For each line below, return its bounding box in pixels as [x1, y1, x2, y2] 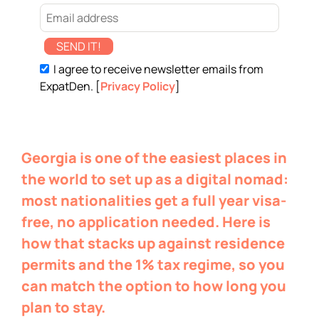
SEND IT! [56, 38, 101, 54]
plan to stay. [21, 298, 105, 317]
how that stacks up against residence [21, 234, 285, 253]
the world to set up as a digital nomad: [21, 169, 288, 189]
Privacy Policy [100, 78, 175, 94]
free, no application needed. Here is [21, 212, 271, 231]
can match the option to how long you [21, 276, 286, 296]
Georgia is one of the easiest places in [21, 148, 287, 167]
